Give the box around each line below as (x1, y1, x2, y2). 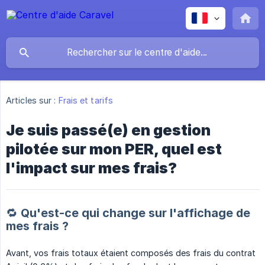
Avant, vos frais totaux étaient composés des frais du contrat (6, 248, 256, 258)
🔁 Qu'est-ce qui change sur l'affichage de (6, 206, 250, 221)
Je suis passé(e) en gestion (6, 121, 211, 140)
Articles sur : (6, 95, 56, 106)
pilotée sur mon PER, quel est (6, 140, 222, 159)
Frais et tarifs (58, 95, 114, 106)
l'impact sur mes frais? (6, 159, 177, 177)
